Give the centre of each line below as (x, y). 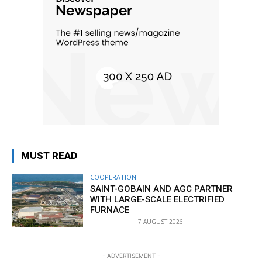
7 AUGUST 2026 (161, 221)
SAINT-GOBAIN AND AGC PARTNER (162, 189)
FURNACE (110, 210)
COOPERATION (113, 177)
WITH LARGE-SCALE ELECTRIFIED (158, 199)
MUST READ (49, 155)
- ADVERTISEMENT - (131, 256)
